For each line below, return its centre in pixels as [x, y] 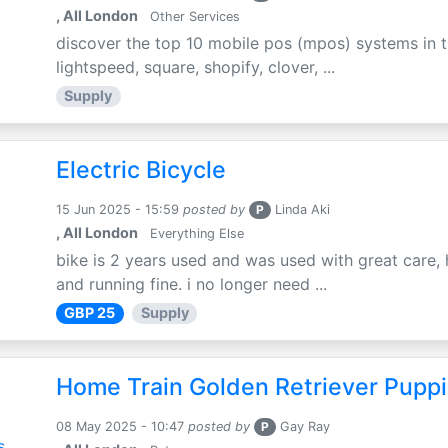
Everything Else [194, 234]
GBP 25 [90, 313]
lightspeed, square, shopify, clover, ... [195, 67]
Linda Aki [303, 210]
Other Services [192, 17]
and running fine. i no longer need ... [191, 284]
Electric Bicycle [140, 170]
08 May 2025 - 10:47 [119, 427]
